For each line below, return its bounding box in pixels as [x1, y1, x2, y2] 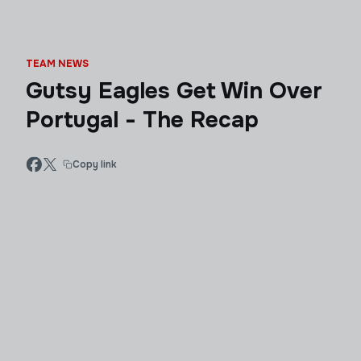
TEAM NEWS [26, 57, 89, 70]
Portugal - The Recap [26, 106, 259, 135]
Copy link [73, 157, 117, 171]
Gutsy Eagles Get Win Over [26, 77, 322, 106]
